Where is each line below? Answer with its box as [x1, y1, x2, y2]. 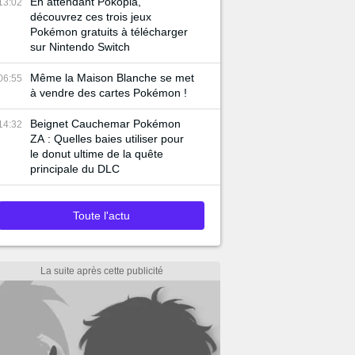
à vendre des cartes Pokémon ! [30, 86, 187, 99]
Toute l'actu [73, 209, 130, 222]
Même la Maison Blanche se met [30, 71, 194, 84]
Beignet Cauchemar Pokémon [30, 117, 181, 130]
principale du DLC [30, 162, 120, 175]
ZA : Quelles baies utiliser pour [30, 132, 184, 145]
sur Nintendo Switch [30, 40, 130, 53]
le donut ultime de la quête [30, 147, 163, 160]
